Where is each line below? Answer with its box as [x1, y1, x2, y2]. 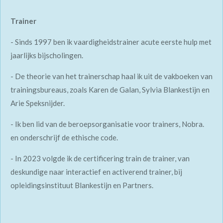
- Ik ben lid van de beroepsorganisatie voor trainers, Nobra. [10, 119, 204, 129]
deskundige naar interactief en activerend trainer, [10, 167, 174, 177]
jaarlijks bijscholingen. [10, 51, 85, 60]
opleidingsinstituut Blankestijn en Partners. [10, 181, 155, 190]
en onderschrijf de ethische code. [10, 133, 119, 142]
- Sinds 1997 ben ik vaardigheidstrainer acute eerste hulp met [10, 37, 212, 47]
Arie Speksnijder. [10, 99, 65, 108]
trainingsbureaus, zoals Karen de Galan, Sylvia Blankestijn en [10, 85, 210, 95]
